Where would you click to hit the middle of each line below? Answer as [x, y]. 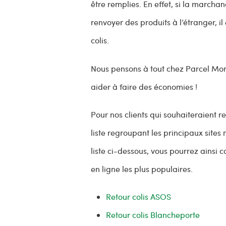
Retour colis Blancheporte [153, 215]
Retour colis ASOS [139, 197]
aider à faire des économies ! [144, 86]
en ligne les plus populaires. [142, 168]
